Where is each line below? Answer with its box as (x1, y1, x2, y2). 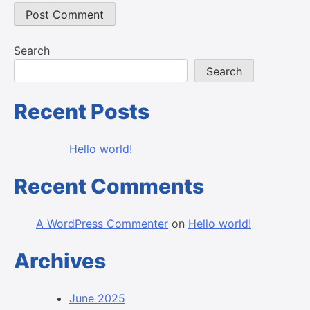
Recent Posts (14, 98, 149, 124)
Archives (14, 248, 106, 273)
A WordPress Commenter (36, 216, 168, 230)
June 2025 (69, 291, 125, 305)
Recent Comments (14, 173, 204, 199)
